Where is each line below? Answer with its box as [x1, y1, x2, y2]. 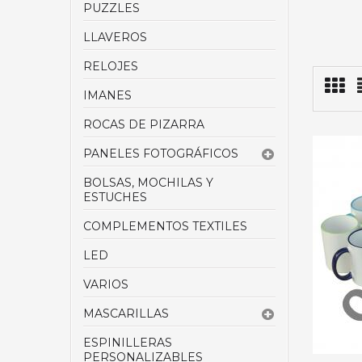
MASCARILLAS [83, 306, 169, 322]
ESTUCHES [83, 190, 147, 205]
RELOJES [83, 59, 138, 74]
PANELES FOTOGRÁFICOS [83, 146, 238, 162]
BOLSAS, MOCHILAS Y [83, 175, 213, 191]
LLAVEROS [83, 30, 147, 45]
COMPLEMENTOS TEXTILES [83, 219, 247, 234]
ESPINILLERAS [83, 335, 172, 351]
